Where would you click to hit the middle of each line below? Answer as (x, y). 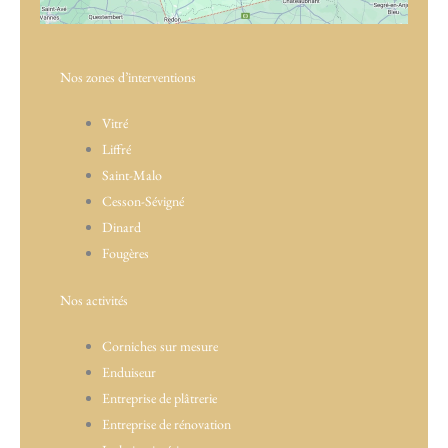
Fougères (125, 252)
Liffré (116, 148)
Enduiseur (129, 371)
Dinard (121, 226)
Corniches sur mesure (160, 345)
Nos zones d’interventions (128, 76)
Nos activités (94, 299)
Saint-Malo (132, 174)
